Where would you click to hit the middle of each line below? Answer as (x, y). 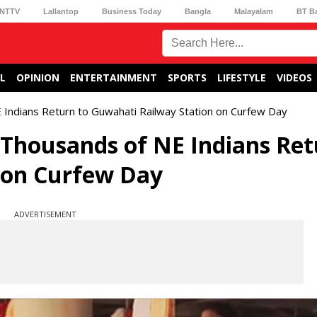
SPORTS (187, 77)
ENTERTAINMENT (114, 77)
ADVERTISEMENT (45, 214)
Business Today (131, 11)
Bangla (198, 11)
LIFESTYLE (242, 77)
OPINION (38, 77)
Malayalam (254, 11)
